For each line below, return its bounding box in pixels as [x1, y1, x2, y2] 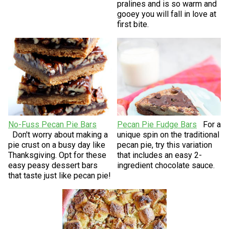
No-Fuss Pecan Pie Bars [8, 120, 97, 130]
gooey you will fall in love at [117, 9, 216, 19]
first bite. [117, 19, 149, 30]
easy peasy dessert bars [8, 161, 98, 171]
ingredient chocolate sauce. [117, 161, 215, 171]
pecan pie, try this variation [117, 140, 212, 150]
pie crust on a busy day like [8, 140, 105, 150]
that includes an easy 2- [117, 150, 202, 161]
